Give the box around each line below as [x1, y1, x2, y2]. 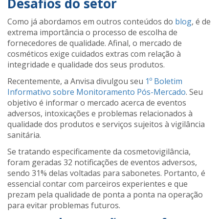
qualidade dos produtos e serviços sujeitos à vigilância [7, 118, 205, 130]
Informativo [7, 86, 51, 97]
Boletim [154, 75, 182, 87]
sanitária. [7, 129, 41, 140]
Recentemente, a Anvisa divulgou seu [7, 75, 145, 87]
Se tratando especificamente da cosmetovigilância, [7, 146, 191, 157]
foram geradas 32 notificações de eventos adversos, [7, 156, 197, 168]
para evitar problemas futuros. [7, 199, 120, 211]
